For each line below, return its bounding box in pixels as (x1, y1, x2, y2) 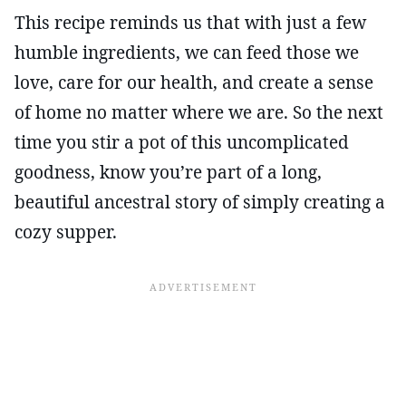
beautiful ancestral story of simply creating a (14, 189, 385, 214)
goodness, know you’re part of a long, (14, 159, 322, 184)
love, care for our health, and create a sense (14, 70, 373, 94)
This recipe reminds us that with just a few (14, 10, 366, 34)
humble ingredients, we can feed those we (14, 40, 359, 64)
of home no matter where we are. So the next (14, 100, 383, 124)
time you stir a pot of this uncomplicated (14, 130, 349, 154)
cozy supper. (14, 219, 117, 244)
